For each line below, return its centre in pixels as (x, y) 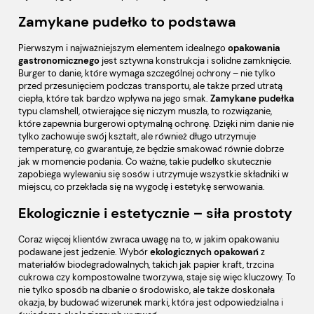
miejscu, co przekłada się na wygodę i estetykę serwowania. (142, 187)
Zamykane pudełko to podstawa (127, 22)
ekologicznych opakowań (204, 252)
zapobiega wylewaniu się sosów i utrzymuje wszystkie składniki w (153, 175)
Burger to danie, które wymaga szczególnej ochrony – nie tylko (147, 74)
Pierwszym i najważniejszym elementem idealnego (123, 48)
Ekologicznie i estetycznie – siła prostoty (155, 214)
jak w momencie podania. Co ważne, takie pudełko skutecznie (145, 162)
